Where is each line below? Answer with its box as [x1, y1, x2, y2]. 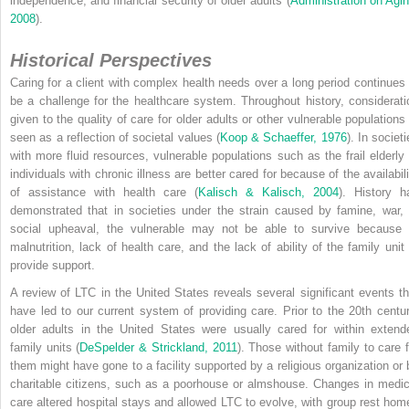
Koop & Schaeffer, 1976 [219, 130, 347, 144]
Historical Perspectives [10, 49, 212, 70]
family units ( [10, 340, 80, 354]
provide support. [10, 257, 95, 272]
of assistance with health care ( [10, 184, 198, 199]
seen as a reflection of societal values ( [10, 130, 220, 144]
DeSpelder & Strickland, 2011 [79, 340, 237, 354]
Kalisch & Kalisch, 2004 [198, 184, 339, 199]
